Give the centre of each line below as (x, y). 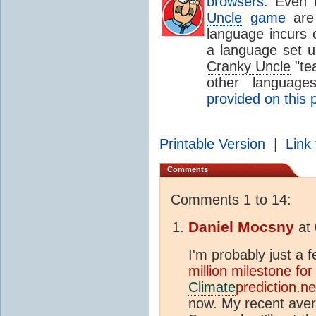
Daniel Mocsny (241, 227)
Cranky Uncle (249, 66)
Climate (212, 287)
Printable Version (212, 144)
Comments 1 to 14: (231, 199)
